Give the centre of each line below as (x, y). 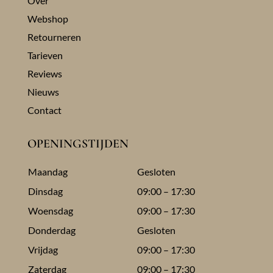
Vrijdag (43, 250)
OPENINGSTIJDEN (78, 144)
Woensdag (50, 211)
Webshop (48, 19)
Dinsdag (45, 191)
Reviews (44, 74)
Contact (44, 110)
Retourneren (54, 37)
